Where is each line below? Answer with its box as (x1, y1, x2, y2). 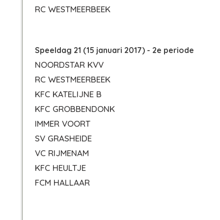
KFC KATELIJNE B (35, 89, 102, 99)
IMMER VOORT (35, 118, 90, 129)
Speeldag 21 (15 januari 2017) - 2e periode (35, 45, 194, 55)
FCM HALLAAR (35, 177, 90, 188)
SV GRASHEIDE (35, 133, 92, 143)
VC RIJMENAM (35, 148, 89, 158)
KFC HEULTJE (35, 163, 86, 173)
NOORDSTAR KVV (35, 59, 104, 70)
